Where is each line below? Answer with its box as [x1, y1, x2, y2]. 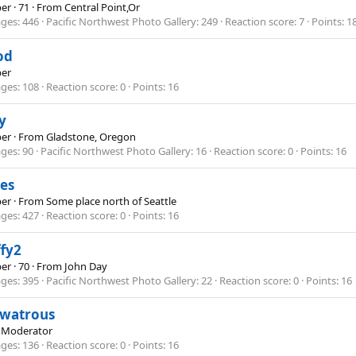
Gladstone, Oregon [46, 130, 136, 145]
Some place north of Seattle [46, 194, 176, 209]
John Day [64, 258, 107, 273]
